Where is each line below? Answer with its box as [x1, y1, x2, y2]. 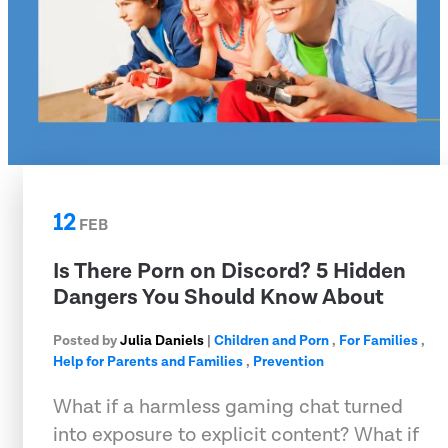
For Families [339, 331, 418, 350]
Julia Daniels [120, 331, 204, 350]
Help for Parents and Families [53, 352, 243, 371]
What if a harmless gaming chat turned [53, 393, 403, 420]
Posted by [53, 331, 120, 350]
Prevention [253, 352, 324, 371]
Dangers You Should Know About [53, 282, 384, 312]
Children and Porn [214, 331, 329, 350]
